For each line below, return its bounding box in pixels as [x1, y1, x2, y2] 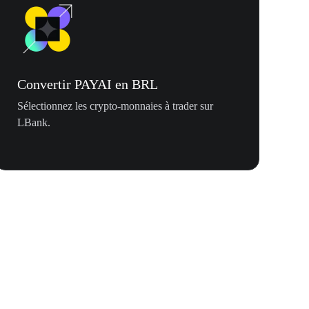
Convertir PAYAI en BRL [17, 77, 158, 92]
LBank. [17, 117, 50, 129]
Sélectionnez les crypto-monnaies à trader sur [17, 100, 213, 112]
